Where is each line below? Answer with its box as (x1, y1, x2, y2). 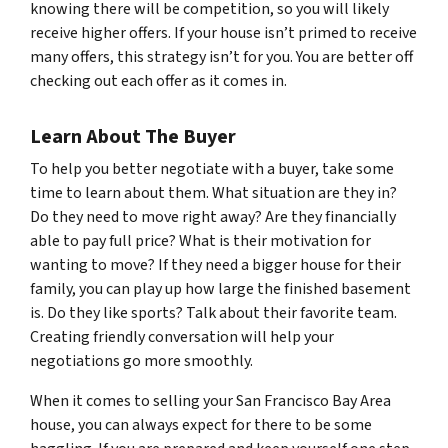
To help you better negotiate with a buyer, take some (30, 158, 394, 180)
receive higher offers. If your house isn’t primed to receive (30, 22, 417, 44)
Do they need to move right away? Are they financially (30, 206, 396, 228)
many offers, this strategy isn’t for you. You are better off (30, 46, 413, 68)
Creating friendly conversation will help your (30, 326, 334, 348)
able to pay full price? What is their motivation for (30, 230, 371, 252)
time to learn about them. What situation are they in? (30, 182, 397, 204)
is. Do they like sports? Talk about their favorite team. (30, 302, 397, 324)
